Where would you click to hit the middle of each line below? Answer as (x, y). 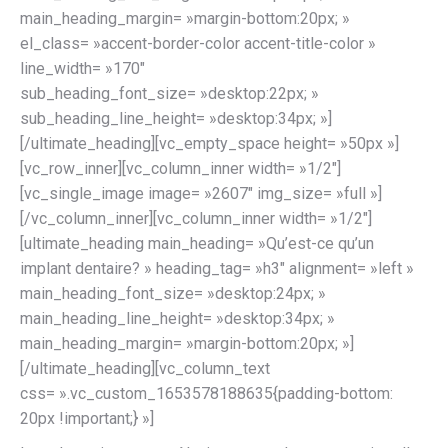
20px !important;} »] (87, 418)
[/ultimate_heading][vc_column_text (145, 368)
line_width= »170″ (82, 68)
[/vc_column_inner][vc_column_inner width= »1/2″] (196, 218)
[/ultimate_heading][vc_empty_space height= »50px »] (209, 143)
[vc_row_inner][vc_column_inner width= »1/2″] (180, 168)
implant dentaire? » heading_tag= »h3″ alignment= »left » (217, 268)
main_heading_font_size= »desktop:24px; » (173, 293)
